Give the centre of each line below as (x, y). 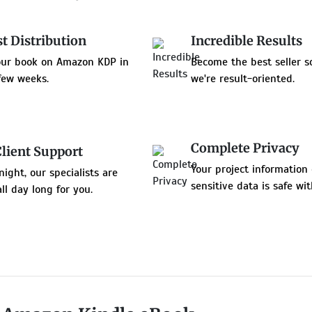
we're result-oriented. (242, 78)
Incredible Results (246, 40)
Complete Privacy (245, 148)
